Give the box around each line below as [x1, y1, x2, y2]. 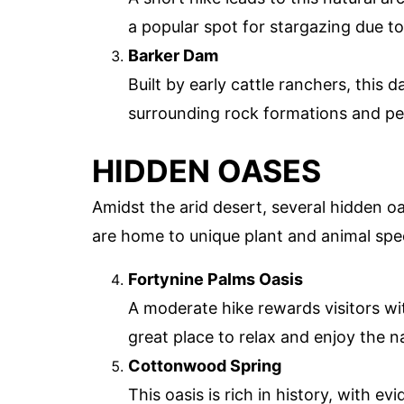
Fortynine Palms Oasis [128, 269, 303, 289]
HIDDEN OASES [92, 151, 321, 189]
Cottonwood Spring [128, 355, 281, 375]
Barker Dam [128, 45, 218, 65]
